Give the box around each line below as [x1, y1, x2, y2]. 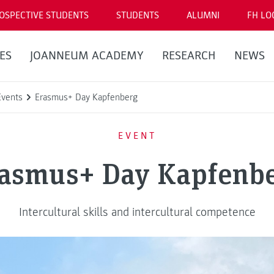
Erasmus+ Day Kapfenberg [35, 91, 138, 103]
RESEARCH [161, 48, 216, 63]
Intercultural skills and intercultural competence [18, 204, 256, 220]
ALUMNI [187, 9, 220, 21]
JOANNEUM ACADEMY [29, 48, 144, 63]
